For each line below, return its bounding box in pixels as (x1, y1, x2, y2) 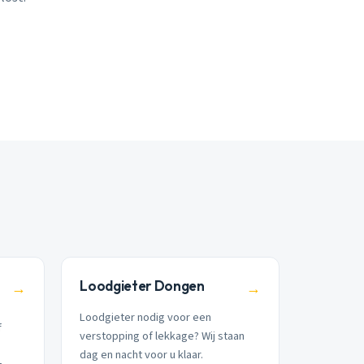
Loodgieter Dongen (80, 276, 205, 294)
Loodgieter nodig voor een (80, 309, 212, 327)
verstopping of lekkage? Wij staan (80, 327, 245, 345)
